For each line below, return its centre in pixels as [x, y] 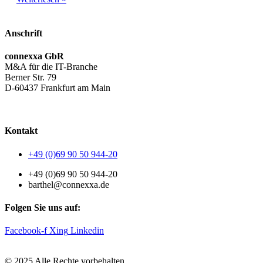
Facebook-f [26, 231]
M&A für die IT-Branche [51, 67]
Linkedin [87, 231]
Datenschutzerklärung [72, 108]
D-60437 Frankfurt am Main [58, 88]
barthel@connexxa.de [69, 184]
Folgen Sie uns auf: [43, 207]
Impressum [139, 108]
